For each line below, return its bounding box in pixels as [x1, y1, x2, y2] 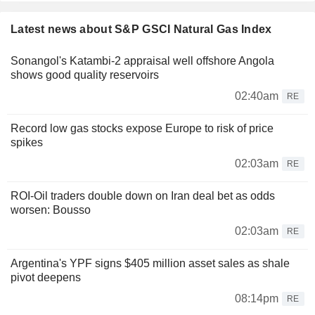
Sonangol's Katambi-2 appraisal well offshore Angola [11, 55, 274, 67]
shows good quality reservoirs [11, 69, 159, 82]
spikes [11, 136, 43, 149]
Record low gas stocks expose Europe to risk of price [11, 122, 274, 135]
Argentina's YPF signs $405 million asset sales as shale [11, 257, 290, 270]
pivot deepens [11, 271, 81, 284]
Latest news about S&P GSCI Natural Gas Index [11, 23, 272, 36]
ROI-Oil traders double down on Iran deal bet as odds [11, 190, 275, 202]
